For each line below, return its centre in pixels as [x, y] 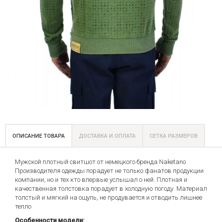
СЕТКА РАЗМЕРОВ [174, 136]
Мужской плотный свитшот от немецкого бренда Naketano [100, 162]
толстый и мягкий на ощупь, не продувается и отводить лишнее [109, 198]
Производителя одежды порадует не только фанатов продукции [109, 171]
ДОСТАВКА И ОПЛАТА [107, 136]
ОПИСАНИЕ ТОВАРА [39, 136]
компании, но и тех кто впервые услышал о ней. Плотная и [101, 180]
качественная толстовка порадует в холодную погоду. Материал [111, 189]
